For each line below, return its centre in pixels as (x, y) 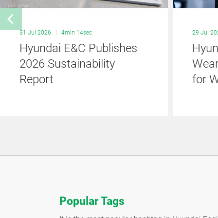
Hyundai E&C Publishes (78, 48)
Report (36, 79)
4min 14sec (77, 32)
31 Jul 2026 (35, 32)
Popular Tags (92, 201)
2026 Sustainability (67, 64)
